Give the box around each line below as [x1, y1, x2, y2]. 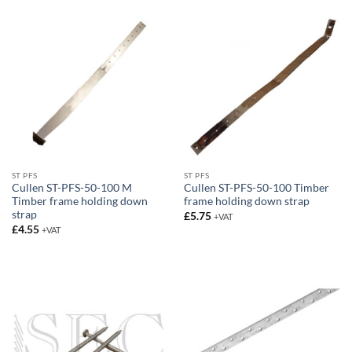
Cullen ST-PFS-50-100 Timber [183, 181, 329, 195]
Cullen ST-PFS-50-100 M [11, 181, 132, 195]
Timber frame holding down [11, 195, 148, 208]
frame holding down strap [183, 195, 310, 208]
